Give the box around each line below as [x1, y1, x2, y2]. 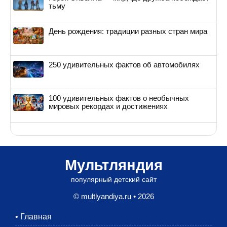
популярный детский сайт [70, 175, 157, 183]
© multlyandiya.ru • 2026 [73, 192, 154, 201]
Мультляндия [64, 157, 163, 173]
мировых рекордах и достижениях [49, 101, 168, 110]
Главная [20, 212, 52, 221]
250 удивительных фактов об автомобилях [49, 60, 200, 69]
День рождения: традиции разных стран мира [49, 26, 207, 35]
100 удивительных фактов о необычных [49, 93, 189, 102]
